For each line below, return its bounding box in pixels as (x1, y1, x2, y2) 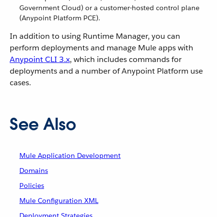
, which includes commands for (70, 54, 182, 64)
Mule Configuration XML (19, 196, 98, 205)
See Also (10, 114, 76, 135)
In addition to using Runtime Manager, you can (10, 31, 180, 41)
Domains (19, 166, 48, 175)
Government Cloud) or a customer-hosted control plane (19, 3, 200, 12)
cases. (10, 77, 31, 88)
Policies (19, 181, 44, 190)
